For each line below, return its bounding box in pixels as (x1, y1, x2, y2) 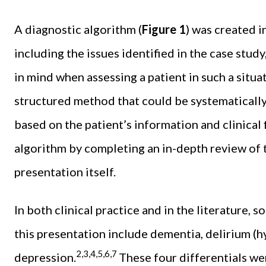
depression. (14, 249, 76, 264)
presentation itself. (14, 164, 116, 179)
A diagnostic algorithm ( (14, 21, 142, 36)
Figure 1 (142, 21, 186, 36)
